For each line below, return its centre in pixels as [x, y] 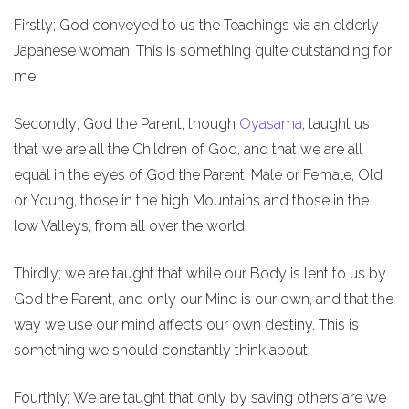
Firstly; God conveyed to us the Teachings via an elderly [196, 25]
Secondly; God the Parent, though [126, 124]
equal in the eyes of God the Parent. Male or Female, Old [198, 175]
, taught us [336, 124]
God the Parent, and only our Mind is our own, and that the [204, 299]
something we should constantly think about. [162, 350]
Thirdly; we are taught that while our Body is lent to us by [200, 273]
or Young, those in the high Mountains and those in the [191, 200]
